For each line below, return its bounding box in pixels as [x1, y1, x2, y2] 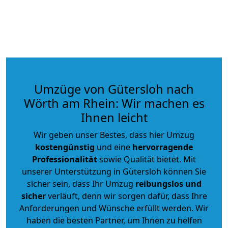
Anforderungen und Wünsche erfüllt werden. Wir [19, 202, 209, 214]
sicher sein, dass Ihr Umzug [26, 178, 135, 189]
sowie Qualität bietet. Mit [97, 153, 196, 165]
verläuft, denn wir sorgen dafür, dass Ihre [45, 190, 207, 202]
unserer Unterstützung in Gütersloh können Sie [22, 165, 206, 177]
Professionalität [32, 153, 97, 165]
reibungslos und [135, 178, 202, 189]
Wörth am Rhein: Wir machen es [23, 95, 205, 111]
